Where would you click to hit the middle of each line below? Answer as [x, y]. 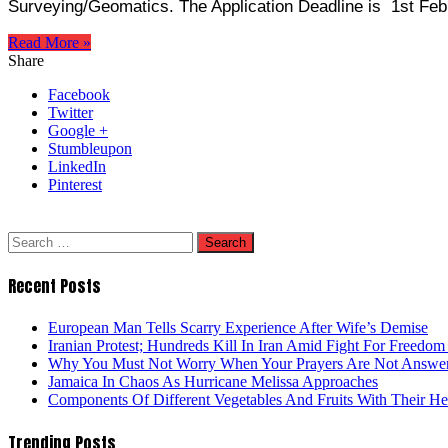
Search [28, 239]
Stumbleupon [90, 148]
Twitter [70, 112]
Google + [78, 130]
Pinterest [75, 184]
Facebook [79, 94]
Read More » [49, 42]
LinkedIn [77, 166]
